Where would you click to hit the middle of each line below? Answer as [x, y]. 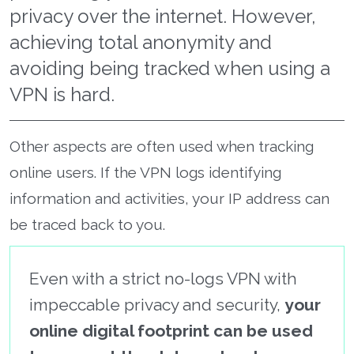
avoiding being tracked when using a [170, 68]
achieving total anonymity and [141, 42]
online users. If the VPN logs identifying [145, 172]
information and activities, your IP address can [169, 198]
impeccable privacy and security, [157, 304]
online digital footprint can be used [171, 330]
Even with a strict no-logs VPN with [163, 278]
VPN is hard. [62, 94]
